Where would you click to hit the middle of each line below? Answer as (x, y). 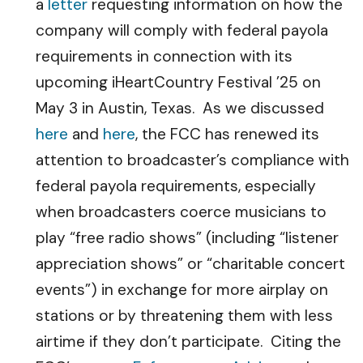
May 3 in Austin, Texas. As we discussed (180, 108)
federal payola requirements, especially (176, 186)
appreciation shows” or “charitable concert (190, 264)
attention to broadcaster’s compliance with (192, 160)
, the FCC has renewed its (227, 134)
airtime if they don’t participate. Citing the (188, 342)
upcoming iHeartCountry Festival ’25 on (178, 82)
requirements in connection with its (164, 56)
